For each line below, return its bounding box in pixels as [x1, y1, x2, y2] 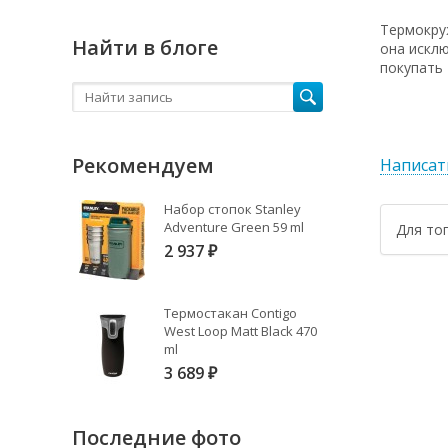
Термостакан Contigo [164, 304, 297, 322]
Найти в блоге [72, 34, 218, 61]
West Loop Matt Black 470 [164, 322, 317, 340]
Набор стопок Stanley [164, 200, 301, 218]
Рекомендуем [72, 152, 214, 179]
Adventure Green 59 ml [164, 218, 304, 236]
